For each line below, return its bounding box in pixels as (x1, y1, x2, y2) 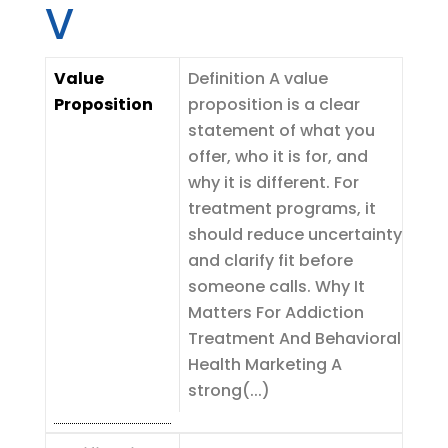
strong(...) (187, 379, 270, 402)
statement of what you (187, 119, 375, 142)
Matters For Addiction (187, 301, 364, 324)
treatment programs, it (187, 197, 376, 220)
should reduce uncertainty (187, 223, 402, 246)
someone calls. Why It (187, 275, 365, 298)
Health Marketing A (187, 353, 342, 376)
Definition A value (187, 67, 328, 90)
